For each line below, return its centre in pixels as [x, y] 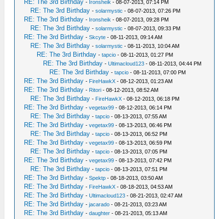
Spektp [98, 178]
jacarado [99, 204]
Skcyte [98, 37]
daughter [100, 213]
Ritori [95, 90]
